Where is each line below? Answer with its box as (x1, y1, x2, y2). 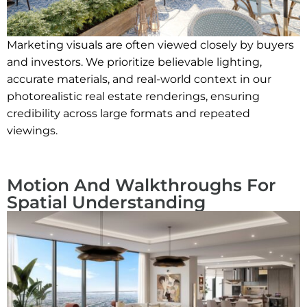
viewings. (7, 124, 58, 138)
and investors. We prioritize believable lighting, (7, 56, 262, 69)
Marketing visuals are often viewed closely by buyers (7, 38, 294, 52)
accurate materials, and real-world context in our (7, 73, 271, 86)
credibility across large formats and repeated (7, 107, 250, 121)
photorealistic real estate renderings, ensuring (7, 90, 260, 103)
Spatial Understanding (7, 192, 206, 213)
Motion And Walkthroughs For (7, 175, 276, 196)
